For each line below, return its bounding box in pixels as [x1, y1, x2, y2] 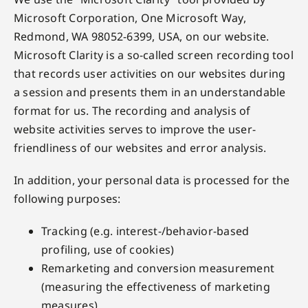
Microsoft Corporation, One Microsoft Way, [13, 10, 246, 25]
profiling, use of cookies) [41, 242, 175, 257]
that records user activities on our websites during [13, 66, 286, 81]
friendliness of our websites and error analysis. [13, 140, 267, 155]
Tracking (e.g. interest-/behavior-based [41, 223, 250, 239]
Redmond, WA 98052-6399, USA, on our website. [13, 29, 269, 44]
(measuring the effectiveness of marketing [41, 279, 270, 294]
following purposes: [13, 191, 121, 206]
